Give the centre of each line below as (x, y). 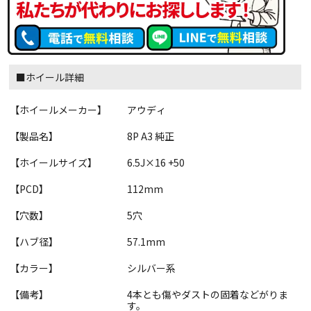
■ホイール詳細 (50, 77)
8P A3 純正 (151, 136)
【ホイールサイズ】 (54, 162)
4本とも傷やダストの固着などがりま (208, 294)
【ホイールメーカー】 (59, 109)
